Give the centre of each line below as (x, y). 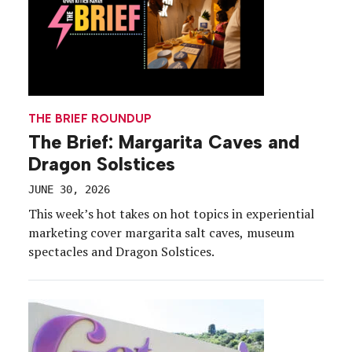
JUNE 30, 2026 (69, 189)
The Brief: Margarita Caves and (164, 142)
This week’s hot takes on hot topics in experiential (171, 213)
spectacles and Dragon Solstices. (121, 251)
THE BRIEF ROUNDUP (90, 119)
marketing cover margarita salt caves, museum (161, 232)
